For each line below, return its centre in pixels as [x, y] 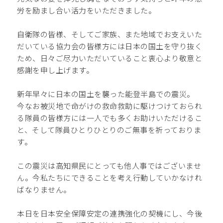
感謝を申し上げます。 [56, 70]
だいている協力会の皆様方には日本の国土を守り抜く [110, 46]
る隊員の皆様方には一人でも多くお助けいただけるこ [110, 117]
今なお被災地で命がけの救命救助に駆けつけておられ [110, 106]
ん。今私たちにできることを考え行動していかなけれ [110, 177]
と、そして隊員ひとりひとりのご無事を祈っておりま [109, 129]
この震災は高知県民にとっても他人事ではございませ [109, 165]
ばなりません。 [44, 189]
